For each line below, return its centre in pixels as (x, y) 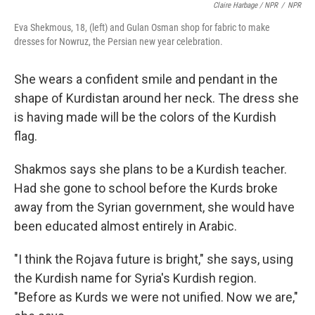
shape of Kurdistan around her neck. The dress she (156, 98)
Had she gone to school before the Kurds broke (146, 188)
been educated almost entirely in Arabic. (126, 226)
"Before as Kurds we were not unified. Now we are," (156, 297)
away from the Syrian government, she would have (154, 207)
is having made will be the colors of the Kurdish (145, 117)
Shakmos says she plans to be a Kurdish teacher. (150, 169)
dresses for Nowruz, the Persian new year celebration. (118, 41)
